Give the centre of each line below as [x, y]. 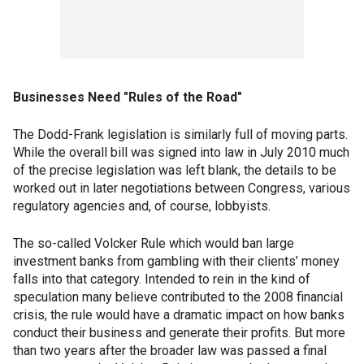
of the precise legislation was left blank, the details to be [175, 171]
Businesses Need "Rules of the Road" [128, 97]
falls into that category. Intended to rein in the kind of [162, 279]
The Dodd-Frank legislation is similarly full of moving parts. [180, 135]
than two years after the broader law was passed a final [170, 351]
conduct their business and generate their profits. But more [179, 333]
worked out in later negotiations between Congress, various [182, 188]
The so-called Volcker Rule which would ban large [154, 244]
